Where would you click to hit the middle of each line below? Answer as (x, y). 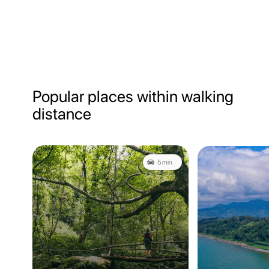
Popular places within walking (133, 96)
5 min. (166, 162)
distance (62, 113)
